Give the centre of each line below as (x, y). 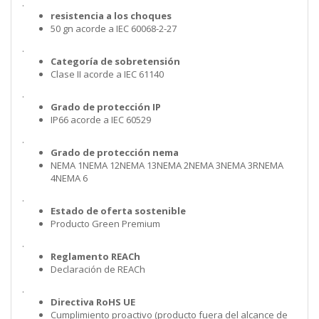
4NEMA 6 (69, 178)
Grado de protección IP (106, 107)
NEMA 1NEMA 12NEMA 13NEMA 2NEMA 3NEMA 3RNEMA (167, 166)
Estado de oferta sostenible (118, 211)
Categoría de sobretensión (115, 62)
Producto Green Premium (105, 224)
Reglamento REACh (95, 257)
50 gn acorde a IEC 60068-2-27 (114, 29)
